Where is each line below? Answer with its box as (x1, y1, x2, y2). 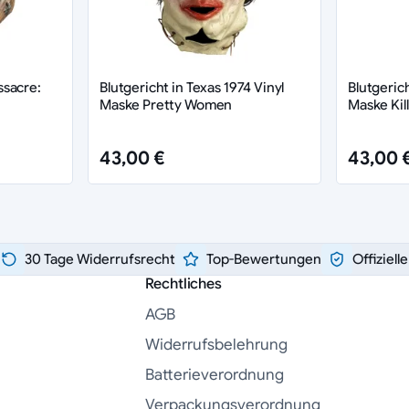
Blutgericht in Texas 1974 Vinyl (100, 79, 285, 97)
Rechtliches (144, 275, 222, 294)
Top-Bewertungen (205, 250, 321, 268)
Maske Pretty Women (100, 96, 233, 114)
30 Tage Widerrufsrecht (24, 250, 175, 268)
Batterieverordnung (144, 365, 284, 385)
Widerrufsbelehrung (144, 335, 288, 355)
